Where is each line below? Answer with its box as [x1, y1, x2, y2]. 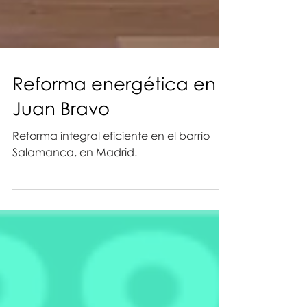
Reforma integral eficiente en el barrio [12, 191, 210, 204]
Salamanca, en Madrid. [12, 207, 137, 221]
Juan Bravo [12, 159, 110, 181]
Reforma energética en [12, 134, 216, 156]
